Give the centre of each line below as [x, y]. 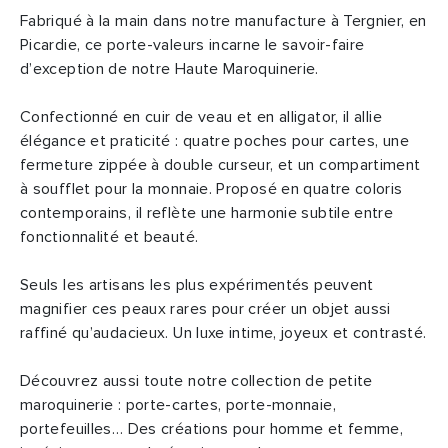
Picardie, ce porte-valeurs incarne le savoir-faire [192, 45]
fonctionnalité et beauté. [109, 237]
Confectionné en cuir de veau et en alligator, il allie [201, 117]
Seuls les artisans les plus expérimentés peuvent [197, 285]
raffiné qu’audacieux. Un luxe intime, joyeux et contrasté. [223, 333]
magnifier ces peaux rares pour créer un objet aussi [205, 309]
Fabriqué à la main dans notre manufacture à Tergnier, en [223, 21]
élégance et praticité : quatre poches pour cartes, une [214, 141]
